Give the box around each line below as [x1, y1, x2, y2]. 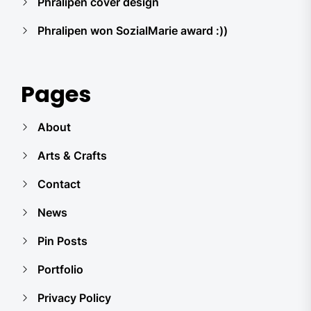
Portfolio [37, 262, 83, 276]
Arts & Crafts [37, 149, 107, 162]
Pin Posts [37, 234, 87, 248]
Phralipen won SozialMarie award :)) [37, 24, 228, 37]
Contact [37, 177, 81, 191]
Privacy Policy [37, 291, 111, 305]
